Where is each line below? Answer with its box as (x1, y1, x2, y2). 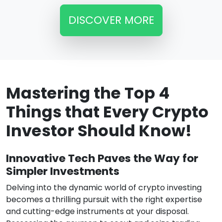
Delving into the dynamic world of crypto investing (6, 182, 202, 194)
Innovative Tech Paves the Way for (6, 151, 198, 166)
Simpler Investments (6, 164, 119, 179)
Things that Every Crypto (6, 101, 209, 123)
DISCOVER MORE (68, 12, 154, 28)
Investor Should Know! (6, 119, 192, 142)
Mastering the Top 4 (6, 82, 169, 105)
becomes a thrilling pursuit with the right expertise (6, 194, 202, 206)
